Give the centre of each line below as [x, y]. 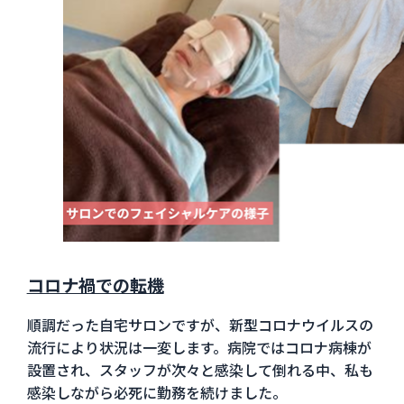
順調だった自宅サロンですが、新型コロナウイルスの [200, 324]
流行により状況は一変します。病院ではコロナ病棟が [199, 347]
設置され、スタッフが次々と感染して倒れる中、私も [200, 369]
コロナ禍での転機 [95, 285]
